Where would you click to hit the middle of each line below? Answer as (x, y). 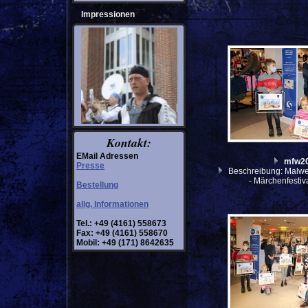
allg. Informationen (112, 204)
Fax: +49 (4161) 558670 (122, 233)
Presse (90, 166)
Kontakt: (129, 143)
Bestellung (97, 185)
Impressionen (108, 14)
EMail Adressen (107, 156)
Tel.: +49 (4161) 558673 (121, 223)
